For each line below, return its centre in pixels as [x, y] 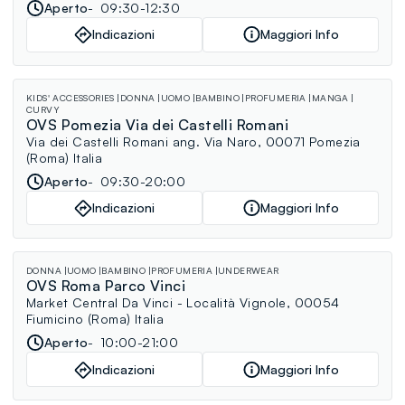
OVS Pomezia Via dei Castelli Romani [157, 124]
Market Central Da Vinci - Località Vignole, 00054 [183, 303]
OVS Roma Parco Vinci [106, 286]
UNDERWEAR [249, 271]
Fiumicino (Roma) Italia [95, 319]
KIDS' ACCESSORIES [71, 97]
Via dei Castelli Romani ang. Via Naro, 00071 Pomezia [193, 141]
